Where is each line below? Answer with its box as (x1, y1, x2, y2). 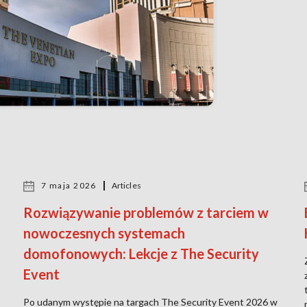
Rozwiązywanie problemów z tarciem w (23, 204, 269, 221)
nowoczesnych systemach (23, 224, 185, 241)
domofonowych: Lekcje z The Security (23, 245, 259, 262)
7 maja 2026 (41, 180, 97, 191)
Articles (111, 180, 141, 191)
